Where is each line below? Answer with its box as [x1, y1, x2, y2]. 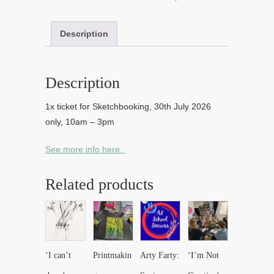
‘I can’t [45, 250, 71, 260]
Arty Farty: [140, 250, 180, 260]
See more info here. [45, 144, 125, 154]
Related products [45, 175, 154, 193]
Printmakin [92, 250, 131, 260]
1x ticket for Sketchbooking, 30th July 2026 [45, 101, 211, 111]
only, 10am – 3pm [45, 116, 114, 127]
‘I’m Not [187, 250, 219, 260]
